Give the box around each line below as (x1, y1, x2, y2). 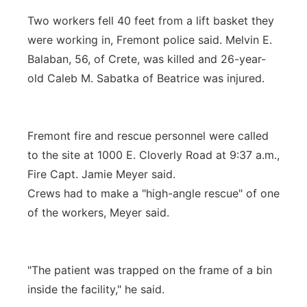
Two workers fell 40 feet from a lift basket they (27, 14, 274, 27)
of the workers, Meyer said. (27, 206, 169, 219)
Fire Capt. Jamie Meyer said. (27, 167, 175, 181)
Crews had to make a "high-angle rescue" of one (27, 186, 280, 200)
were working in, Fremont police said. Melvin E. (27, 33, 272, 47)
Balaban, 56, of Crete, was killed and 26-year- (27, 52, 266, 66)
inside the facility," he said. (27, 282, 164, 296)
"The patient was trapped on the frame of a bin (27, 263, 272, 277)
